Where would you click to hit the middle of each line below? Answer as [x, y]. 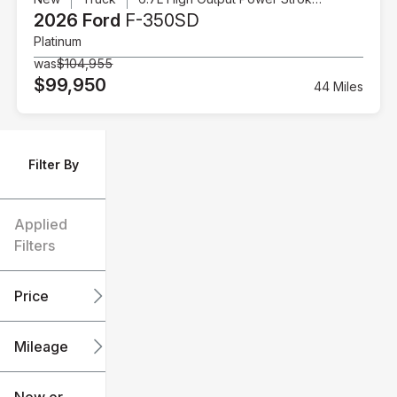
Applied [41, 225]
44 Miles [338, 86]
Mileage [41, 347]
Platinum [58, 41]
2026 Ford [78, 20]
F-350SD [160, 20]
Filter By [54, 165]
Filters [35, 246]
